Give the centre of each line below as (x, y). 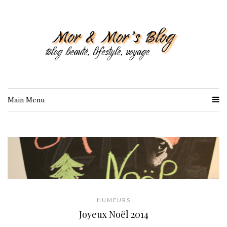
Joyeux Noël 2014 (113, 215)
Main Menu (26, 100)
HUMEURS (113, 200)
